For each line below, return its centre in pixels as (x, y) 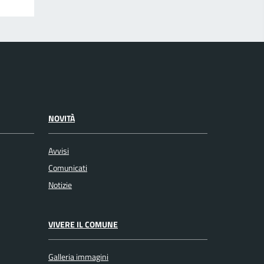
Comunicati (68, 168)
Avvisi (59, 151)
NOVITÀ (62, 118)
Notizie (60, 185)
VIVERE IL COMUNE (83, 225)
